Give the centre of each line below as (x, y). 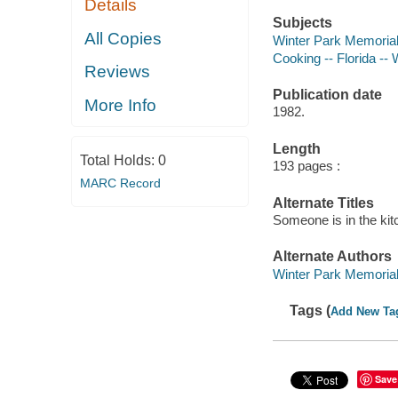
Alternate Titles (323, 203)
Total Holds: (119, 161)
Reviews (118, 72)
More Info (121, 105)
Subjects (302, 23)
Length (296, 148)
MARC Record (120, 183)
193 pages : (306, 166)
